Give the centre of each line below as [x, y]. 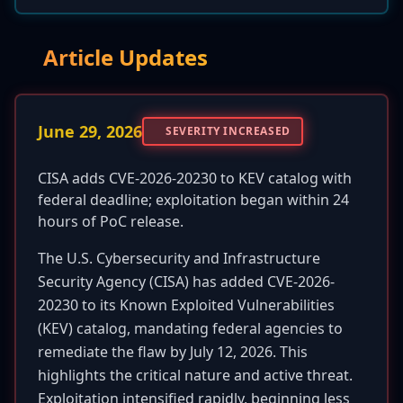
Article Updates [125, 57]
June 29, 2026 [90, 131]
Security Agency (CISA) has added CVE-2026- [186, 282]
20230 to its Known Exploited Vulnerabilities [186, 305]
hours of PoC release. [111, 221]
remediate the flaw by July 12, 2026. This [173, 352]
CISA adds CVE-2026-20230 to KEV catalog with [195, 178]
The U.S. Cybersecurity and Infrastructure [179, 258]
